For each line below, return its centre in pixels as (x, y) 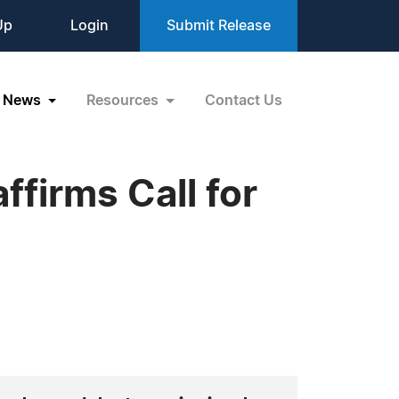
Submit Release (219, 26)
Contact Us (244, 100)
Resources (125, 100)
